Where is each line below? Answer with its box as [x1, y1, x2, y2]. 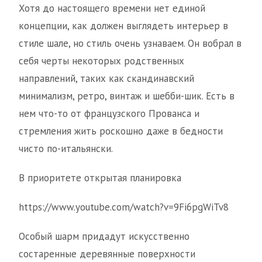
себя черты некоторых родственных [19, 54, 184, 68]
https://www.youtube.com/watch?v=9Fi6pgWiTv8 [19, 201, 229, 214]
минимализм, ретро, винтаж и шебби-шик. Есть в [19, 89, 235, 103]
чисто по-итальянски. [19, 142, 113, 156]
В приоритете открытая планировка [19, 171, 181, 185]
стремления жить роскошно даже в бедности [19, 125, 223, 138]
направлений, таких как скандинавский [19, 72, 194, 85]
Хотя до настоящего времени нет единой [19, 2, 205, 15]
